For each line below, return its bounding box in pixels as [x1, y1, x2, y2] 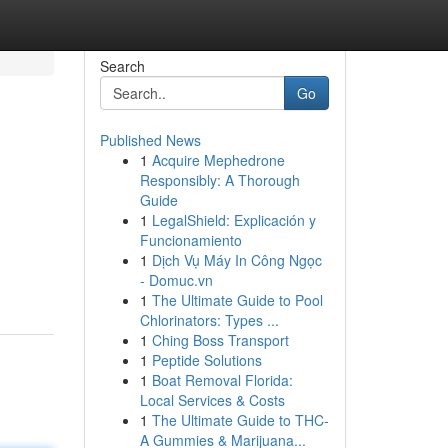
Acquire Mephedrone [151, 150, 285, 170]
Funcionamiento [139, 230, 242, 250]
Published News [99, 130, 201, 150]
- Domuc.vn [139, 270, 213, 290]
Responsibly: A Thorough [139, 170, 300, 190]
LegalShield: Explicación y [151, 210, 316, 230]
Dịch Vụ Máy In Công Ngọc [151, 250, 322, 270]
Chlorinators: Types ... [139, 310, 279, 330]
